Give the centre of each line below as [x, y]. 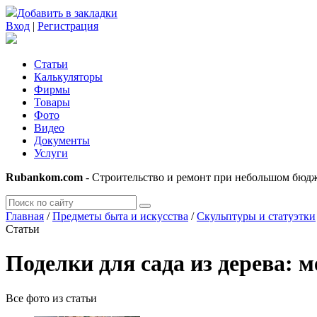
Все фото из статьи [51, 298]
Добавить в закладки [67, 13]
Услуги [51, 153]
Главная [25, 216]
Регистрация [68, 26]
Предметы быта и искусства [120, 216]
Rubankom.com [44, 177]
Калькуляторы [68, 77]
